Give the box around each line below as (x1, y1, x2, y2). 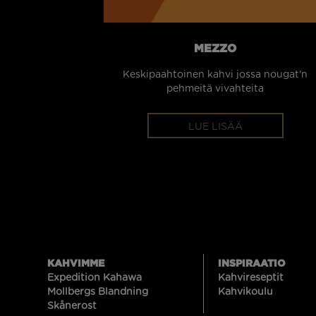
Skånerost (47, 300, 97, 311)
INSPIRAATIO (218, 257, 286, 268)
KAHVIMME (47, 257, 104, 268)
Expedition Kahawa (47, 272, 142, 283)
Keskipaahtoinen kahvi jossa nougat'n (123, 69, 308, 80)
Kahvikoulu (218, 286, 273, 297)
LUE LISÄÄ (188, 121, 243, 132)
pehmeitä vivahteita (166, 83, 265, 94)
